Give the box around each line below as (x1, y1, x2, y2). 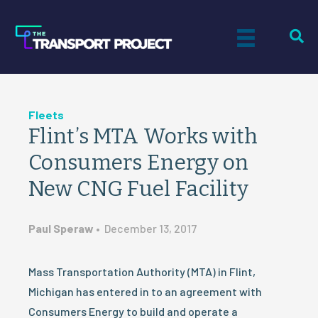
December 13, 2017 (104, 221, 197, 235)
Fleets (28, 108, 64, 121)
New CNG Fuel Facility (28, 176, 249, 202)
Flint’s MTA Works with (28, 124, 258, 149)
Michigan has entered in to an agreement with (28, 285, 262, 298)
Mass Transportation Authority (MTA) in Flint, (28, 265, 256, 278)
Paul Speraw (28, 221, 94, 235)
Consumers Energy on (28, 150, 249, 175)
